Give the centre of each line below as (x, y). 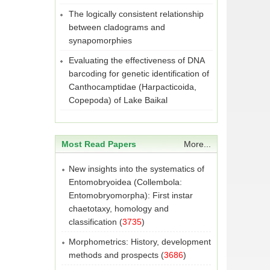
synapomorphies (100, 40)
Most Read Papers (99, 144)
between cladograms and (117, 27)
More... (197, 144)
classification (93, 222)
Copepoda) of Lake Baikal (118, 100)
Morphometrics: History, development (140, 242)
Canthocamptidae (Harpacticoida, (133, 87)
